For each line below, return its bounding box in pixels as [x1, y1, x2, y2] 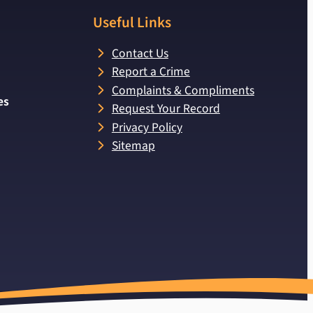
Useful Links [93, 12, 171, 34]
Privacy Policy [111, 118, 182, 136]
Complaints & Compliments [111, 81, 254, 99]
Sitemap [111, 136, 155, 154]
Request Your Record [111, 100, 220, 118]
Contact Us [111, 45, 168, 63]
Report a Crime [111, 63, 190, 81]
